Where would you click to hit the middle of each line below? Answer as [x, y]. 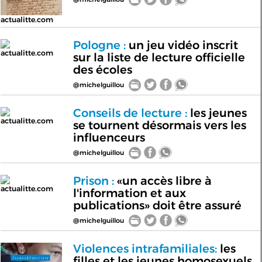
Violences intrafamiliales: [145, 249]
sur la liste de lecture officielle [159, 57]
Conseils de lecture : [130, 113]
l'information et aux [129, 193]
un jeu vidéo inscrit [182, 45]
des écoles [102, 70]
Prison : [93, 181]
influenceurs [109, 137]
